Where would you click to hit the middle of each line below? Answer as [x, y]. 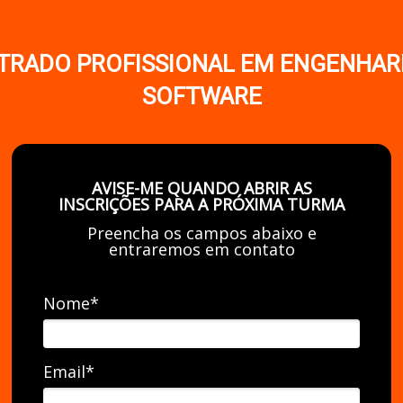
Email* [69, 372]
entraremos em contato [201, 249]
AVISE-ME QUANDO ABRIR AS [201, 188]
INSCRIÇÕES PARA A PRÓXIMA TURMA [201, 204]
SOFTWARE [201, 96]
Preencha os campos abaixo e [201, 233]
